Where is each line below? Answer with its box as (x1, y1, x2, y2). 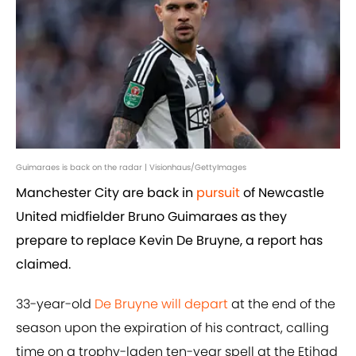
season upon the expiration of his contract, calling (16, 319, 329, 338)
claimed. (16, 255, 71, 274)
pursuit (196, 184, 240, 203)
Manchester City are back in (16, 184, 196, 203)
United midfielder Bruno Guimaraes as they (16, 207, 287, 226)
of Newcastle (240, 184, 324, 203)
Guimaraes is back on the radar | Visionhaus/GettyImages (16, 161, 246, 174)
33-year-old (16, 295, 95, 314)
